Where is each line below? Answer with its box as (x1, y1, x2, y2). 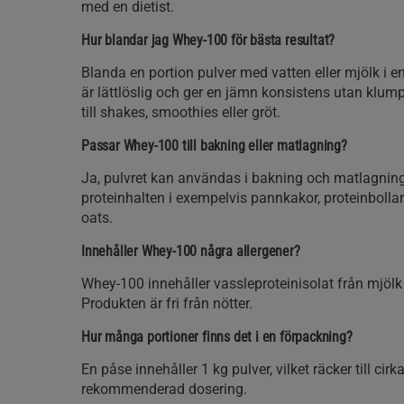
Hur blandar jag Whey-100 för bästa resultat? (81, 32, 335, 49)
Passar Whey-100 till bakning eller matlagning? (81, 137, 347, 154)
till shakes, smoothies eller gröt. (81, 104, 280, 121)
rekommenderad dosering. (81, 381, 247, 398)
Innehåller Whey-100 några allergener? (81, 243, 300, 260)
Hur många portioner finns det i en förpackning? (81, 328, 353, 345)
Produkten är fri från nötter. (81, 295, 252, 312)
